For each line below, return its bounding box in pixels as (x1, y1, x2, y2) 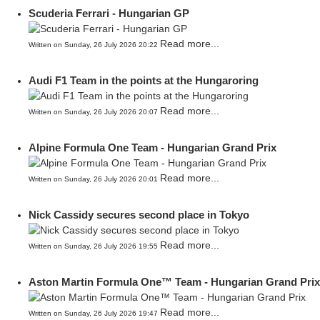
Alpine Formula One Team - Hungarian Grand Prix (29, 141, 276, 154)
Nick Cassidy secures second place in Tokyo (29, 209, 249, 221)
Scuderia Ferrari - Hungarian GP (29, 7, 189, 19)
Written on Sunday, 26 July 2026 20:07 (29, 108, 160, 116)
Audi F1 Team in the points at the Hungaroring (29, 74, 259, 86)
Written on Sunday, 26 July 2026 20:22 (29, 41, 160, 49)
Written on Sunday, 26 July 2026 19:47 (29, 309, 160, 317)
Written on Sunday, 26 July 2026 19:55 (29, 242, 160, 250)
